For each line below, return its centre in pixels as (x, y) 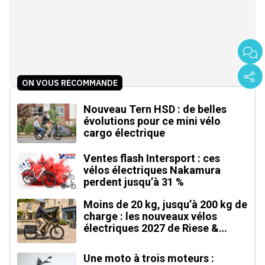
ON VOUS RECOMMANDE (70, 83)
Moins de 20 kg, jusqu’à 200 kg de (165, 205)
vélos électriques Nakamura (152, 170)
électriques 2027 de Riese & (151, 228)
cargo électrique (124, 133)
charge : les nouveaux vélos (150, 216)
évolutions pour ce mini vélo (152, 121)
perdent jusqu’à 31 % (134, 182)
